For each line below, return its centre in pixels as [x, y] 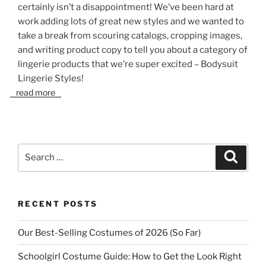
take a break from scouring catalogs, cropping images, [130, 35]
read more [36, 92]
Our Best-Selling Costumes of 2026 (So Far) [109, 232]
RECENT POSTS [58, 203]
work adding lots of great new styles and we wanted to [131, 21]
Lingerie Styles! [51, 78]
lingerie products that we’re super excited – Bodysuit [128, 64]
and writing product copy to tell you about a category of [133, 50]
